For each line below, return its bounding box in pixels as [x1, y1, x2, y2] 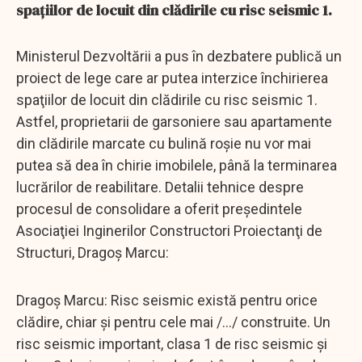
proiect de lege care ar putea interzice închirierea [16, 69, 328, 86]
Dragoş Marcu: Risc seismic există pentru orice [16, 291, 318, 309]
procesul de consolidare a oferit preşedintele [16, 200, 302, 217]
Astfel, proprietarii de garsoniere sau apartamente [16, 112, 332, 130]
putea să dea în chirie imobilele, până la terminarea [16, 156, 337, 174]
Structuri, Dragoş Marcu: [16, 243, 169, 261]
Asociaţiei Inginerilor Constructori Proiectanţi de [16, 221, 322, 239]
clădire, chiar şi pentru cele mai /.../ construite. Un [16, 313, 330, 330]
